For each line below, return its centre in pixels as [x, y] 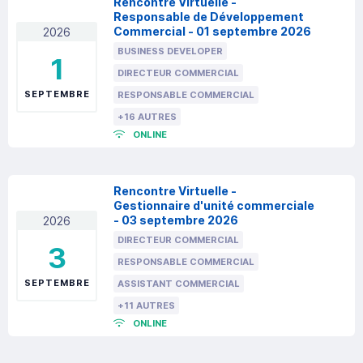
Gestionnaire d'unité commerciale [214, 206]
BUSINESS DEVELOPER [170, 51]
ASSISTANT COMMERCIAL [179, 284]
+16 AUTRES [147, 117]
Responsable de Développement [209, 17]
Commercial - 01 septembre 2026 [212, 32]
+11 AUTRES [146, 306]
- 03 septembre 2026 [176, 220]
